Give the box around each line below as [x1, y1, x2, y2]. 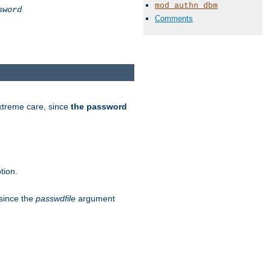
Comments [155, 14, 193, 24]
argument [76, 194, 115, 204]
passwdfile [36, 194, 76, 204]
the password [71, 102, 127, 112]
